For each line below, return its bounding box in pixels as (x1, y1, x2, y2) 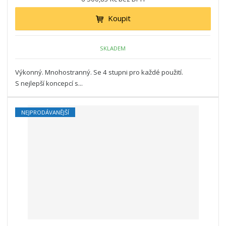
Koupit (107, 13, 131, 24)
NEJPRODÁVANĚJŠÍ (21, 108, 70, 117)
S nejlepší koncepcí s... (15, 79, 83, 88)
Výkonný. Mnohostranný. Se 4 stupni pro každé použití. (15, 68, 184, 77)
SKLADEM (100, 44, 126, 52)
